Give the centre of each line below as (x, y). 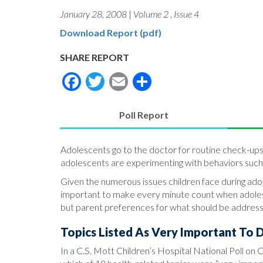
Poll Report (144, 114)
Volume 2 (152, 14)
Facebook (122, 79)
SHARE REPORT (95, 57)
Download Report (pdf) (111, 33)
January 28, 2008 (93, 14)
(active (159, 127)
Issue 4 (186, 14)
